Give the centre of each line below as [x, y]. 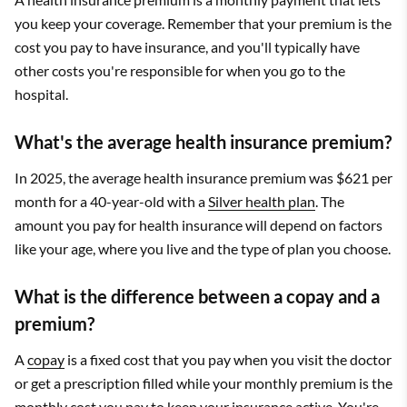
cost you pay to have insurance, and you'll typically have [187, 46]
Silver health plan [262, 201]
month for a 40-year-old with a [111, 201]
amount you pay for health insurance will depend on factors [199, 224]
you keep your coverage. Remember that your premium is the [203, 23]
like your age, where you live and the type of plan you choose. [203, 248]
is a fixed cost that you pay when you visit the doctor [228, 359]
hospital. [41, 94]
